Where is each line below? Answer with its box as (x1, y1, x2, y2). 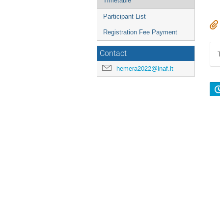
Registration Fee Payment (103, 28, 177, 36)
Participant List (103, 13, 146, 20)
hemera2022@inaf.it (116, 64, 173, 73)
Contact (100, 49, 127, 58)
